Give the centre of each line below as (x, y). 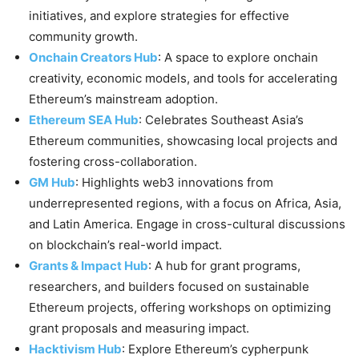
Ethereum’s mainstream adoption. (123, 99)
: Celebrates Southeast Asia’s (221, 120)
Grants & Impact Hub (89, 266)
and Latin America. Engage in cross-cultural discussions (187, 224)
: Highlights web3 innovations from (174, 183)
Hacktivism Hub (75, 349)
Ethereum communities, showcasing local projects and (183, 141)
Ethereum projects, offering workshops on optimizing (180, 308)
